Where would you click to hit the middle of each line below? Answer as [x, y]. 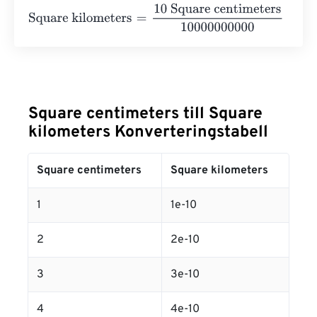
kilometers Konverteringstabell [148, 133]
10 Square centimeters [187, 10]
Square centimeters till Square [145, 115]
